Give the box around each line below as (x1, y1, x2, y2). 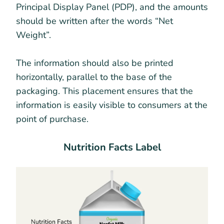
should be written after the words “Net (16, 14, 173, 27)
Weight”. (16, 28, 53, 41)
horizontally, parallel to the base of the (16, 70, 172, 83)
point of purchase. (16, 112, 91, 125)
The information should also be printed (16, 56, 173, 69)
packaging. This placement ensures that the (16, 84, 193, 97)
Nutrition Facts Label (63, 140, 161, 154)
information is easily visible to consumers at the (16, 98, 207, 111)
